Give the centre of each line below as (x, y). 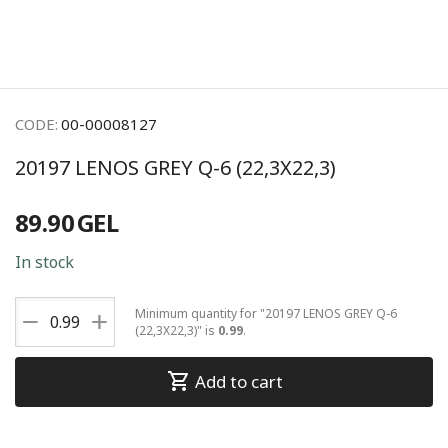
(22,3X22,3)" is (176, 330)
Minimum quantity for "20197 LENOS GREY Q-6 (266, 313)
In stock (44, 261)
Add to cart (238, 382)
